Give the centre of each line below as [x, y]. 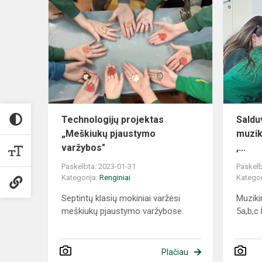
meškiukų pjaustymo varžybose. [123, 211]
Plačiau [175, 252]
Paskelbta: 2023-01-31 [99, 167]
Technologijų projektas [113, 120]
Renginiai [115, 178]
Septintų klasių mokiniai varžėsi [121, 199]
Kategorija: [80, 178]
